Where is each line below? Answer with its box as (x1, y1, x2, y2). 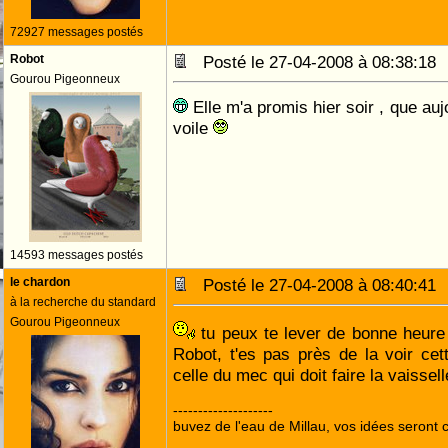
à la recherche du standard (10, 295, 156, 309)
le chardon (10, 275, 70, 289)
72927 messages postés (10, 25, 143, 39)
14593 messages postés (10, 248, 143, 262)
